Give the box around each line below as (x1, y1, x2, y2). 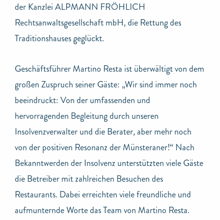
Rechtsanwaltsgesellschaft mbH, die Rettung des (15, 16, 181, 29)
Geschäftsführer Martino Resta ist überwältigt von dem (15, 62, 204, 75)
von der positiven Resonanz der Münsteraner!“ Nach (15, 140, 194, 154)
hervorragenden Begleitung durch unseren (15, 109, 159, 122)
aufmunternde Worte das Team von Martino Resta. (15, 203, 190, 217)
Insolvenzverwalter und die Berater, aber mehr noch (15, 125, 192, 138)
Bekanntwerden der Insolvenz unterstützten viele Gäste (15, 156, 203, 169)
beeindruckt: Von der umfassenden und (15, 93, 150, 107)
